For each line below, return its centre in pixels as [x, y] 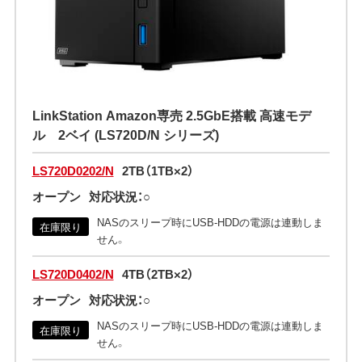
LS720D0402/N [73, 274]
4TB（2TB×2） [158, 274]
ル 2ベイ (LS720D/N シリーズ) [125, 135]
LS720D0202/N [73, 171]
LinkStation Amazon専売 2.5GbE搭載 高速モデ [171, 115]
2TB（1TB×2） [158, 171]
